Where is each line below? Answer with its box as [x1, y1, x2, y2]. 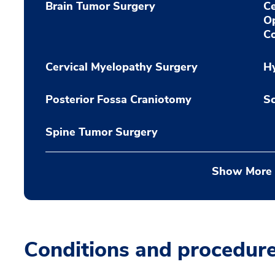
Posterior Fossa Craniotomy [45, 92, 192, 107]
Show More [211, 164, 272, 179]
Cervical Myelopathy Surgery [45, 60, 198, 74]
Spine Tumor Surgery [45, 125, 158, 139]
